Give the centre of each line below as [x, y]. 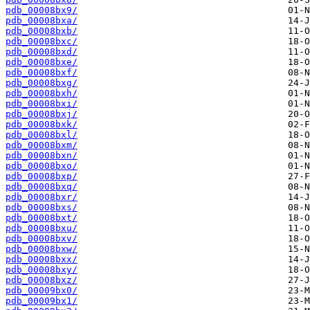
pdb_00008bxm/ [42, 145]
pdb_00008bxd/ [42, 52]
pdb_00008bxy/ [42, 270]
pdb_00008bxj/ [42, 114]
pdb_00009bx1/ [42, 301]
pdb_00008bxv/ [42, 239]
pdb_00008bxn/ [42, 156]
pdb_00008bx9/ [42, 10]
